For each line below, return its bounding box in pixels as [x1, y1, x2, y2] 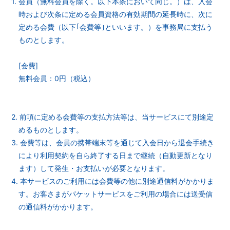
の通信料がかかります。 [18, 202, 98, 211]
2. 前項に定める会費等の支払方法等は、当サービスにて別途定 [11, 112, 214, 121]
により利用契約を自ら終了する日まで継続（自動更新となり [18, 151, 213, 160]
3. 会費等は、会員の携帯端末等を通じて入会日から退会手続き [11, 138, 215, 147]
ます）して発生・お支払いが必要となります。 [18, 164, 170, 172]
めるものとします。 [18, 125, 84, 134]
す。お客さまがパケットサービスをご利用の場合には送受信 [18, 189, 213, 198]
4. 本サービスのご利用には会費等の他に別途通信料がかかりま [11, 177, 215, 185]
